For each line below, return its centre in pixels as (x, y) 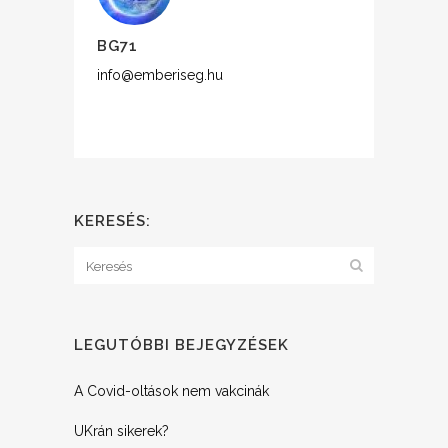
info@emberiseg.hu (160, 75)
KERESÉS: (112, 221)
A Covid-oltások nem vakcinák (171, 391)
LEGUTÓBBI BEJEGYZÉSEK (181, 345)
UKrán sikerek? (121, 431)
